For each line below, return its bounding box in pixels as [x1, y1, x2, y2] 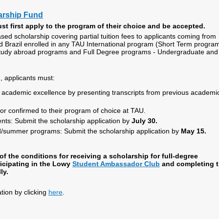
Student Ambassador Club [72, 160, 160, 168]
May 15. [181, 127, 206, 135]
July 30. [131, 117, 157, 125]
